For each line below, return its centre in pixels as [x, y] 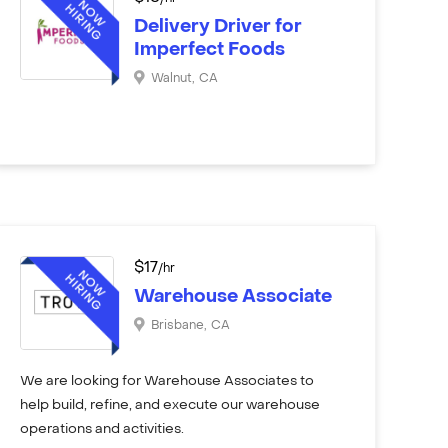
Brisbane [178, 325]
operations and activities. [102, 429]
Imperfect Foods [210, 49]
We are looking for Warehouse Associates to [167, 381]
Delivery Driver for [218, 26]
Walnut [172, 78]
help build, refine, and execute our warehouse [170, 405]
